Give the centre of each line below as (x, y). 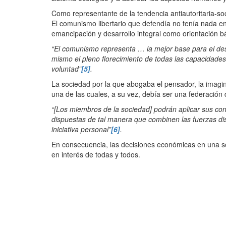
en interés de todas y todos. (96, 155)
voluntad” (66, 69)
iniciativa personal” (81, 129)
